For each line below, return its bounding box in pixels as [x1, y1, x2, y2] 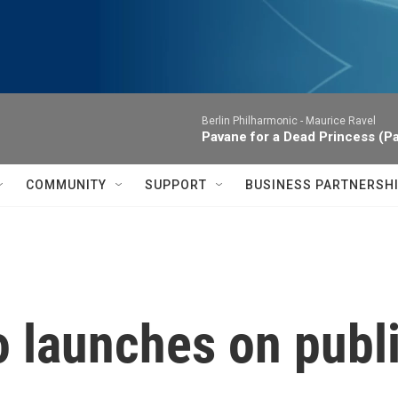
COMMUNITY [26, 178, 107, 192]
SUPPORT [145, 178, 207, 192]
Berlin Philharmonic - [202, 115, 306, 127]
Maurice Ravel [306, 115, 376, 127]
